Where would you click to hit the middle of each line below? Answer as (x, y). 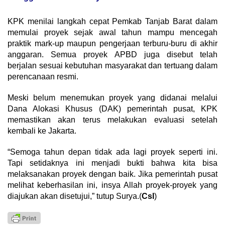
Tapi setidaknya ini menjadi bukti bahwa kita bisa (113, 163)
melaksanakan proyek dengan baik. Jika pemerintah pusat (113, 174)
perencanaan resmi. (43, 77)
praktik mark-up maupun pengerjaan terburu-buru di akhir (113, 44)
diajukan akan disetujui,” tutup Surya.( (75, 196)
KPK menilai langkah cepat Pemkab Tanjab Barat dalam (113, 22)
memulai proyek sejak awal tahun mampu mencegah (113, 33)
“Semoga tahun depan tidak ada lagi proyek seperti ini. (113, 152)
